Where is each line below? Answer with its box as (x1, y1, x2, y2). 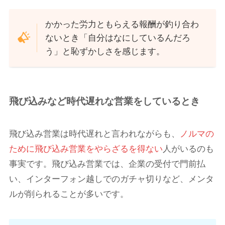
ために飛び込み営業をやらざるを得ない (9, 144, 163, 154)
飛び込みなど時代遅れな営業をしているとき (9, 95, 200, 106)
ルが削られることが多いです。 (9, 189, 129, 199)
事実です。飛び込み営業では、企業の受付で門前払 (9, 159, 205, 169)
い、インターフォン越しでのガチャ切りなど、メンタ (9, 174, 214, 184)
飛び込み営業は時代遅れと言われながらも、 (9, 129, 180, 139)
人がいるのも (162, 144, 214, 154)
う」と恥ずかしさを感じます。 (45, 46, 165, 56)
